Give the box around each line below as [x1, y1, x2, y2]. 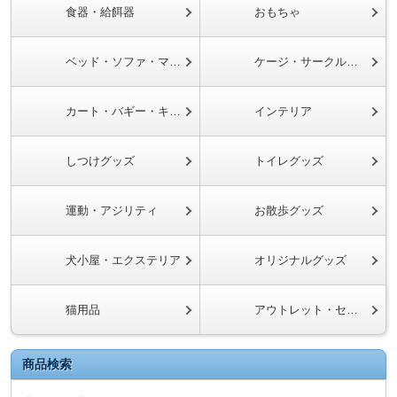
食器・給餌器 [66, 5, 135, 19]
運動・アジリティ [66, 204, 158, 217]
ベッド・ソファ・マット [66, 55, 169, 68]
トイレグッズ [254, 154, 323, 167]
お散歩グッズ [254, 204, 323, 217]
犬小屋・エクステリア [66, 253, 181, 267]
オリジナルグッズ [254, 253, 346, 267]
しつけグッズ [66, 154, 135, 167]
